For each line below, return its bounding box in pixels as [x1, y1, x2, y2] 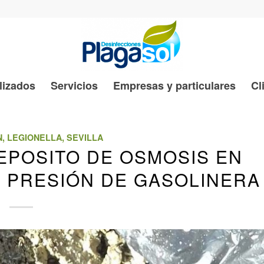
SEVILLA [67, 131, 104, 143]
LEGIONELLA [7, 131, 62, 143]
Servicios [50, 78, 98, 93]
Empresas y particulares [113, 78, 236, 93]
